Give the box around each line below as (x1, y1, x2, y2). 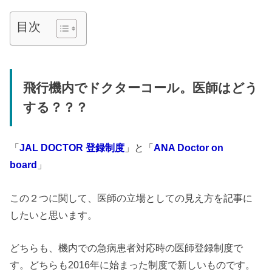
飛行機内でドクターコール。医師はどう (22, 80, 258, 95)
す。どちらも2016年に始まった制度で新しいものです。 (10, 259, 256, 270)
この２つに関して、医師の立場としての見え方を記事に (10, 192, 253, 203)
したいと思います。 (10, 209, 98, 220)
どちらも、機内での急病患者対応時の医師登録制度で (10, 242, 243, 253)
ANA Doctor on (154, 142, 224, 154)
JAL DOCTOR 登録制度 (19, 142, 125, 154)
